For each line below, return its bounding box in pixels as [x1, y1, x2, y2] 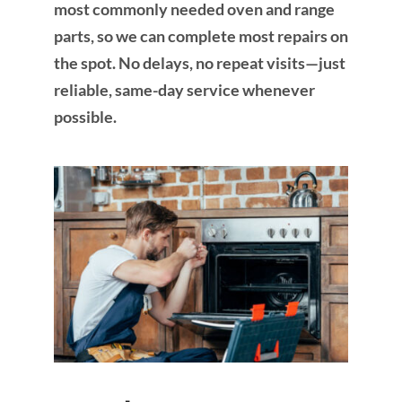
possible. [53, 107, 117, 127]
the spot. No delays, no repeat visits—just [53, 53, 345, 74]
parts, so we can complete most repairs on [53, 26, 348, 47]
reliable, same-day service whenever [53, 80, 315, 100]
